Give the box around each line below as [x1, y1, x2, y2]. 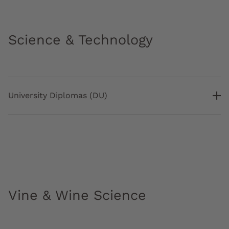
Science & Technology [8, 32, 153, 49]
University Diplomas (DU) [8, 90, 107, 101]
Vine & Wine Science [8, 187, 146, 204]
